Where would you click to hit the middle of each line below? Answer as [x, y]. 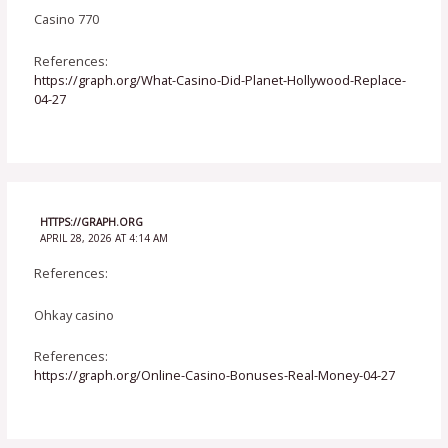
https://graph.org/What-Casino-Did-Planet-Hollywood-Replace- [220, 79]
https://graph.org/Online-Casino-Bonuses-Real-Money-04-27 [215, 375]
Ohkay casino [74, 314]
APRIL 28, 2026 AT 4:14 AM [103, 237]
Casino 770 [67, 19]
